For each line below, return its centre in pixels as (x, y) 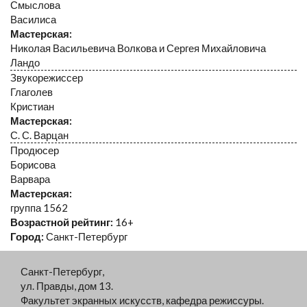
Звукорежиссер (47, 77)
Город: (28, 236)
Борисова (33, 164)
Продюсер (35, 150)
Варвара (30, 179)
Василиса (33, 19)
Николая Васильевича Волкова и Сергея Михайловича (138, 48)
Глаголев (32, 91)
